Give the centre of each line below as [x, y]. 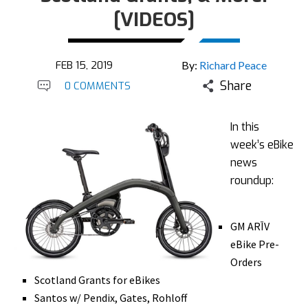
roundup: [252, 180]
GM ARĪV [250, 226]
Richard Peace [233, 65]
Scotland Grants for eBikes [97, 280]
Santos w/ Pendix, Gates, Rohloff [111, 298]
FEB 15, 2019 [84, 65]
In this [245, 127]
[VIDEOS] [154, 20]
